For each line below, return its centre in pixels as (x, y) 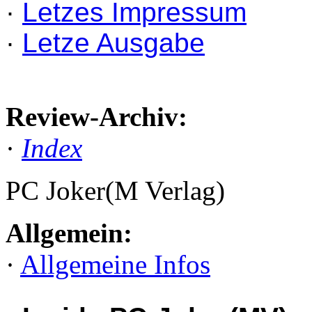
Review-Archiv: (96, 117)
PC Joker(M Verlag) (115, 190)
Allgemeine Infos (115, 264)
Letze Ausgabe (114, 43)
